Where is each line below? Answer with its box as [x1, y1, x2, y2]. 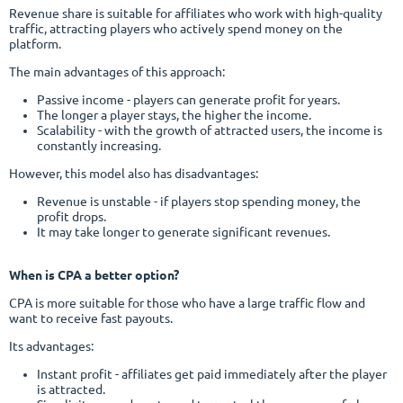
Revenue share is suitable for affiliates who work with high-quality [9, 5, 382, 21]
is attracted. [36, 381, 105, 397]
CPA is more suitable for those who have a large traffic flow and [9, 295, 365, 310]
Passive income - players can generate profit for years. [36, 92, 340, 107]
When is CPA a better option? [9, 267, 179, 282]
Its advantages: [9, 338, 94, 354]
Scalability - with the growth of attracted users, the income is [36, 122, 382, 138]
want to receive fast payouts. [9, 310, 175, 326]
